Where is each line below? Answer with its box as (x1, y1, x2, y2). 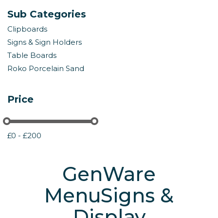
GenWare (62, 162, 156, 186)
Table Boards (7, 51, 56, 60)
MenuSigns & (44, 183, 174, 208)
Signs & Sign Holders (7, 37, 82, 47)
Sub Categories (7, 8, 86, 20)
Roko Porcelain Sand (7, 64, 84, 73)
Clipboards (7, 24, 47, 34)
